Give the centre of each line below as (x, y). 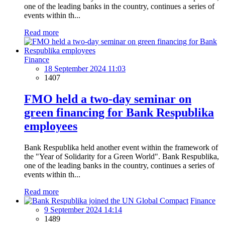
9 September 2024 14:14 (83, 209)
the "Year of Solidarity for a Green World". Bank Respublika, (122, 156)
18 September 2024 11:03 (85, 68)
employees (51, 126)
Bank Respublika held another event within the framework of (121, 147)
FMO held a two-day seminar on (108, 99)
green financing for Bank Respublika (119, 112)
